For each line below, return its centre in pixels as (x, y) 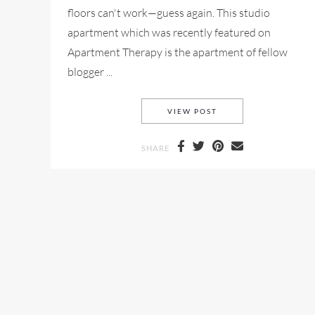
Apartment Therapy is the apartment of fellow (178, 52)
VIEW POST (192, 112)
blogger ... (90, 72)
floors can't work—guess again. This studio (169, 13)
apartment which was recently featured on (169, 33)
